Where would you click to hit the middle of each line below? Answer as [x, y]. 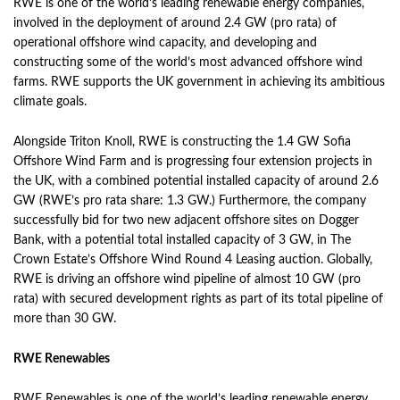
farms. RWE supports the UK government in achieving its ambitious [199, 82]
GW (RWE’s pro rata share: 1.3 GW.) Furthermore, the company [190, 201]
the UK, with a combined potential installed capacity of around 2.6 [196, 181]
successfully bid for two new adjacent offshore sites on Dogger [186, 221]
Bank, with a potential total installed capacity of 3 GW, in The [182, 240]
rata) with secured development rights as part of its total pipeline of [198, 299]
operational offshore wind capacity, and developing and [165, 43]
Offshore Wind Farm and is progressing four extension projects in [193, 162]
